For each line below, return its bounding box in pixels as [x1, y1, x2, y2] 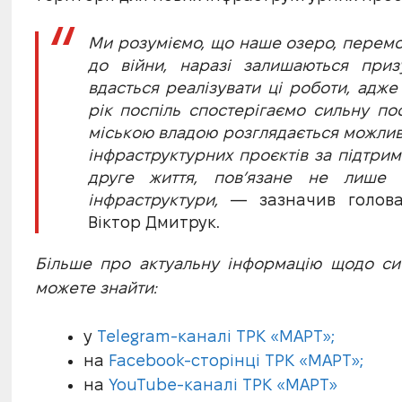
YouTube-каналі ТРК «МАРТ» [108, 376, 337, 394]
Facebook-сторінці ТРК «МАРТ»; [108, 352, 363, 370]
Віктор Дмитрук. [87, 214, 220, 232]
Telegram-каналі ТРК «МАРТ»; [96, 328, 335, 345]
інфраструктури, [87, 191, 218, 209]
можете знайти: [34, 279, 157, 297]
